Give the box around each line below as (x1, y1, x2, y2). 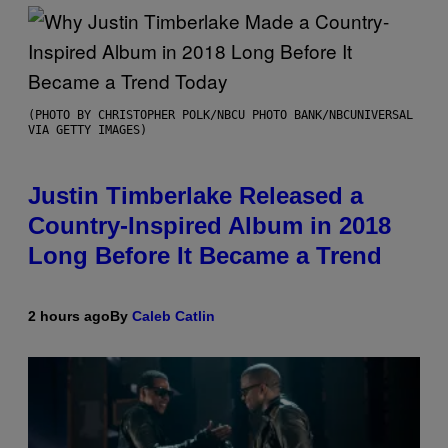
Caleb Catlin (132, 307, 215, 324)
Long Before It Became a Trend (28, 241, 382, 269)
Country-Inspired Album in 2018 (28, 211, 391, 239)
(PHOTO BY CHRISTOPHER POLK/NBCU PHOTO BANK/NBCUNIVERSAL (28, 107, 413, 122)
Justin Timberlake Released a (28, 181, 363, 209)
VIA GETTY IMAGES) (28, 122, 147, 137)
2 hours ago (28, 307, 110, 324)
